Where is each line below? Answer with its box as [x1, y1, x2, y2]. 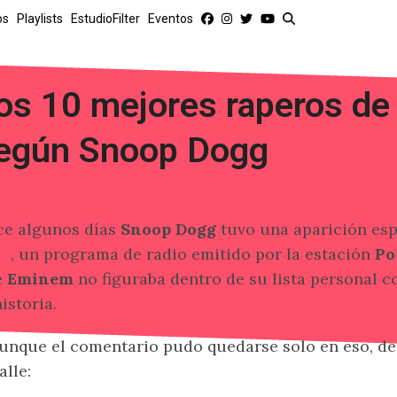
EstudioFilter [71, 12, 140, 26]
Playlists [17, 12, 63, 26]
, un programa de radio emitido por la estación [11, 244, 370, 264]
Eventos [148, 12, 193, 26]
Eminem [7, 269, 74, 289]
